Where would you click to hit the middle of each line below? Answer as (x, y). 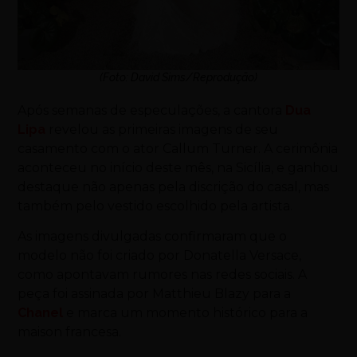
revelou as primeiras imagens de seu (162, 129)
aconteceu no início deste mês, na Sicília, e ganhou (178, 167)
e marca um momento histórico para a (186, 313)
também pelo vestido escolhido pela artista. (155, 206)
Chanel (41, 313)
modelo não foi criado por (101, 256)
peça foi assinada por (85, 294)
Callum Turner (211, 148)
